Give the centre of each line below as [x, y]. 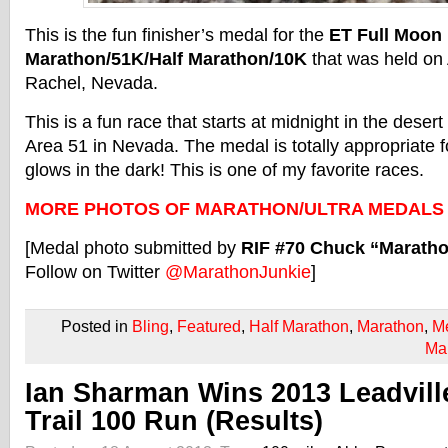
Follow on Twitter [95, 272]
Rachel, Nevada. [91, 83]
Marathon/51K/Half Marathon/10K [166, 59]
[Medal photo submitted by [133, 248]
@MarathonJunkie [238, 272]
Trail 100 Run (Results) [174, 421]
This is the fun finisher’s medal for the [177, 35]
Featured [209, 326]
